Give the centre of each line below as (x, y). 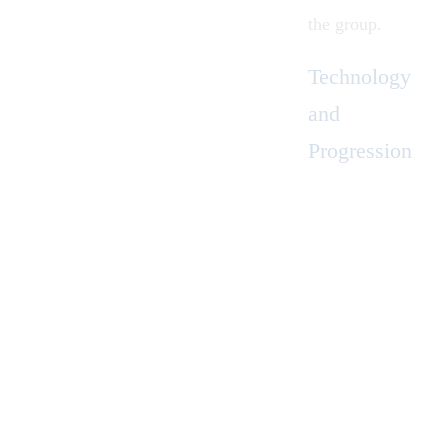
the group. (345, 24)
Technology (359, 76)
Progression (360, 150)
